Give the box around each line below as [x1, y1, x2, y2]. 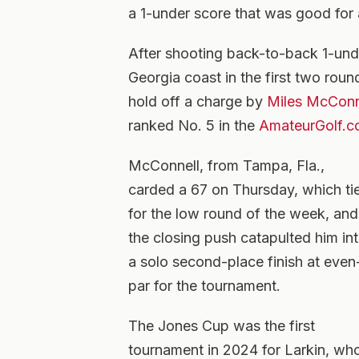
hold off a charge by [128, 93, 267, 110]
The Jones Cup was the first [128, 317, 315, 334]
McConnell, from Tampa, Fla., [128, 157, 325, 174]
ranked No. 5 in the [128, 117, 259, 134]
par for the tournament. [128, 277, 280, 294]
